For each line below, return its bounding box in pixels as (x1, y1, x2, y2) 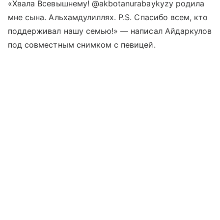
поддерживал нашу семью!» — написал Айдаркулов (8, 26, 212, 36)
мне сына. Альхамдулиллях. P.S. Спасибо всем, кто (8, 12, 208, 22)
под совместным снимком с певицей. (8, 40, 156, 50)
